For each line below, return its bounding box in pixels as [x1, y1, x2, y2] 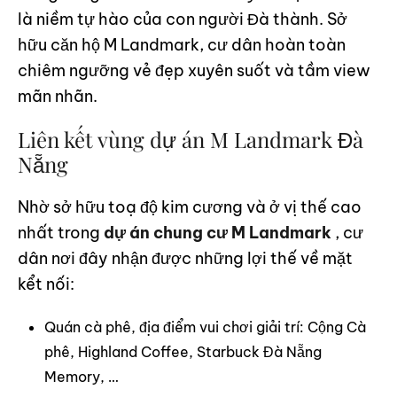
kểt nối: [18, 273, 74, 294]
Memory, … [44, 367, 119, 385]
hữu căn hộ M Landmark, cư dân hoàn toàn [18, 34, 346, 55]
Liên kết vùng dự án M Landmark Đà [18, 124, 363, 153]
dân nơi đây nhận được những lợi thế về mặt [18, 247, 353, 269]
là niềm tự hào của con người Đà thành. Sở [18, 8, 347, 29]
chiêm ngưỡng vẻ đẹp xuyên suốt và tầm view [18, 59, 370, 81]
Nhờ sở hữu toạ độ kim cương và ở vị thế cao [18, 196, 362, 217]
